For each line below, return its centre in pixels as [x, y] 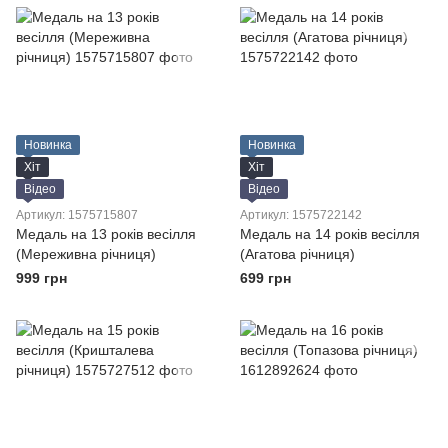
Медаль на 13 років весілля [106, 234]
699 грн [265, 278]
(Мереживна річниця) [86, 254]
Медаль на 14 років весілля [330, 234]
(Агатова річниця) [297, 254]
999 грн [41, 278]
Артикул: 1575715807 [77, 215]
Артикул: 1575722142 [301, 215]
